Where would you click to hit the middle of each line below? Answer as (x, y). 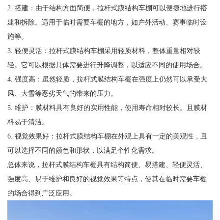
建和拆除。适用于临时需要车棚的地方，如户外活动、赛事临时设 (107, 22)
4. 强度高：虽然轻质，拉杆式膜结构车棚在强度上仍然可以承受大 (107, 79)
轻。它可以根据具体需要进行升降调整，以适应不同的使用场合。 (107, 65)
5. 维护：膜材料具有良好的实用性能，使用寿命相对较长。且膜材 (107, 108)
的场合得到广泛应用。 (41, 193)
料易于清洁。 (28, 122)
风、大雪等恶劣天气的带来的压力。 (62, 94)
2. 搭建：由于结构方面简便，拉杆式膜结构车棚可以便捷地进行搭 (107, 8)
